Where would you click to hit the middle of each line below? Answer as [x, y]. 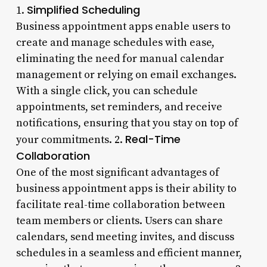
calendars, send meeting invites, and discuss [125, 237]
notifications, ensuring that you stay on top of [127, 123]
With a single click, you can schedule [107, 91]
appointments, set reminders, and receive [119, 107]
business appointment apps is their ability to [126, 188]
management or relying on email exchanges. [126, 74]
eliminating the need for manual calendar [120, 58]
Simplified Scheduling [83, 10]
